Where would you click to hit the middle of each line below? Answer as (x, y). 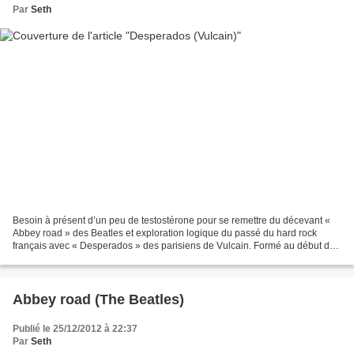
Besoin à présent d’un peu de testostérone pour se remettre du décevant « (171, 221)
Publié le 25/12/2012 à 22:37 (75, 329)
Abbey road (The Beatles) (98, 300)
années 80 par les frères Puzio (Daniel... (99, 259)
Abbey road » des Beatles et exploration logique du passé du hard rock (165, 233)
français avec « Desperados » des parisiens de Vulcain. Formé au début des (176, 246)
